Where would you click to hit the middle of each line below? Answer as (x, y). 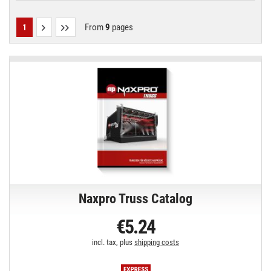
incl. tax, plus (113, 243)
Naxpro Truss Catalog (136, 199)
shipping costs (157, 243)
